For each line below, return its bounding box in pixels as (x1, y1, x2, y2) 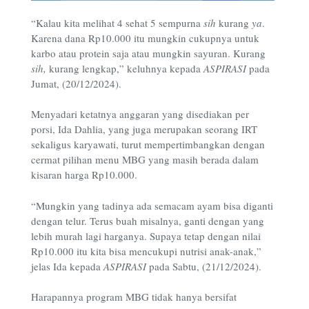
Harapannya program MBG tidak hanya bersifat (31, 290, 237, 304)
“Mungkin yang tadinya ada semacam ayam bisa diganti (31, 198, 273, 212)
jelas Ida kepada (31, 259, 103, 273)
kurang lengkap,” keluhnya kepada (49, 61, 203, 75)
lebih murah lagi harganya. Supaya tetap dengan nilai (31, 228, 261, 243)
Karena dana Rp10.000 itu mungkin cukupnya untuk (31, 30, 259, 45)
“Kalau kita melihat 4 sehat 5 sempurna (31, 15, 203, 30)
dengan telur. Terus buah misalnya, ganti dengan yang (31, 213, 264, 228)
